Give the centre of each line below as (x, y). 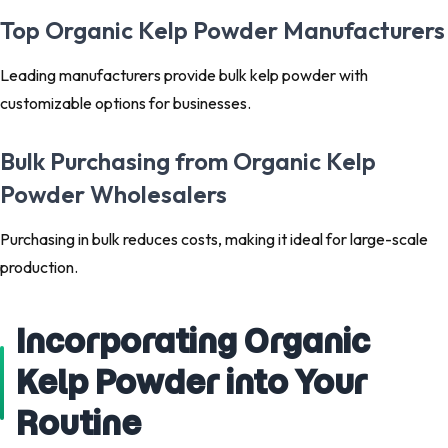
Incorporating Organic (193, 341)
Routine (78, 423)
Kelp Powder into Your (191, 382)
